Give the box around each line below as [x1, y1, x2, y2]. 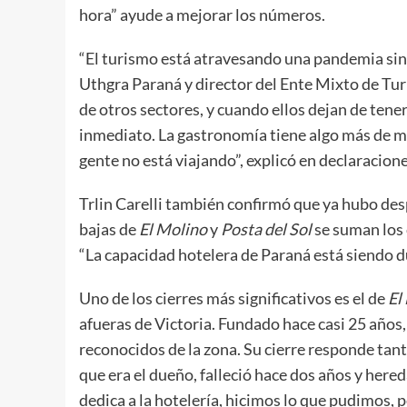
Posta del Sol [221, 218, 312, 239]
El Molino [139, 218, 207, 239]
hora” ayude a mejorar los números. [79, 4, 325, 25]
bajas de [79, 218, 139, 239]
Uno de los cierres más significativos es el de [79, 287, 388, 308]
